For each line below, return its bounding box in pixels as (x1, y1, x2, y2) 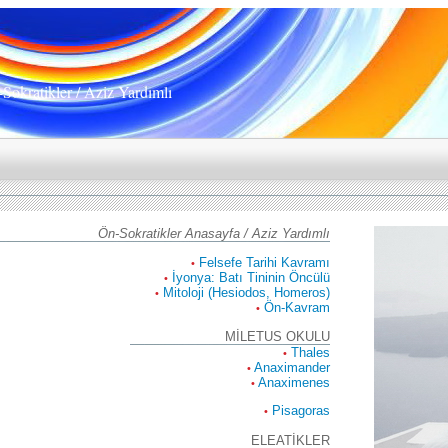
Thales (291, 344, 330, 360)
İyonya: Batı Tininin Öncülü (172, 270, 330, 286)
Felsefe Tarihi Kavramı (199, 255, 330, 271)
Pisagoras (272, 402, 330, 418)
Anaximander (254, 359, 330, 375)
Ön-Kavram (264, 300, 330, 316)
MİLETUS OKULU (225, 328, 330, 344)
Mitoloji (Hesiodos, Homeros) (163, 285, 330, 301)
